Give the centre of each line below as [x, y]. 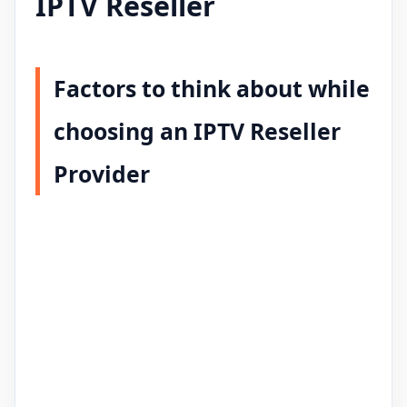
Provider [102, 173]
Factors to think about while [212, 88]
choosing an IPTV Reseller [197, 130]
